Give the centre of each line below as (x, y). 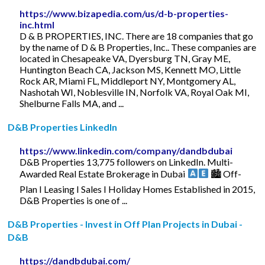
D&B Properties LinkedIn (63, 127)
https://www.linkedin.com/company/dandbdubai (126, 150)
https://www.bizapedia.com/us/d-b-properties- (124, 13)
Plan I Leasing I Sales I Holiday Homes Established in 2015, (138, 189)
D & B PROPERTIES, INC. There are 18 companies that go (137, 35)
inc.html (37, 24)
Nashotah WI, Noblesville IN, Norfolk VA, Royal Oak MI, (135, 92)
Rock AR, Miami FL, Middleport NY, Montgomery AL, (128, 80)
